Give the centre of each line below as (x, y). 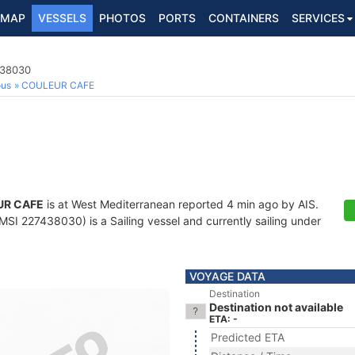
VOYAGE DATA (227, 276)
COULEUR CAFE (58, 85)
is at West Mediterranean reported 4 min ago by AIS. (181, 204)
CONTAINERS (244, 18)
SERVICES (318, 18)
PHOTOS (122, 18)
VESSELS (62, 18)
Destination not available (276, 307)
